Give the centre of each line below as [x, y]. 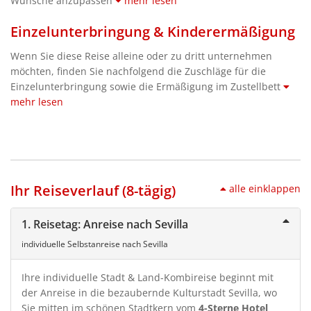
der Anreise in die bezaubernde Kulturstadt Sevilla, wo [149, 292]
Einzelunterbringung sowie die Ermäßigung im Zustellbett [147, 86]
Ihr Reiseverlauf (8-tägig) [93, 190]
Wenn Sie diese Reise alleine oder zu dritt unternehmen [141, 56]
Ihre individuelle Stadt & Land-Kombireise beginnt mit [148, 277]
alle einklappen [265, 188]
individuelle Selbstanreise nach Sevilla [95, 244]
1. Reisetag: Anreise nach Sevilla [105, 224]
